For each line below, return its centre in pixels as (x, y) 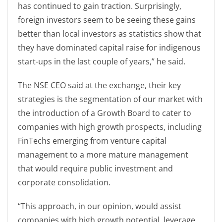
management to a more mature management (103, 155)
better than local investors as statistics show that (110, 34)
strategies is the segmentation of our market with (110, 99)
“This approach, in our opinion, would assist (100, 206)
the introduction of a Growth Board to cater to (105, 113)
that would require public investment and (95, 168)
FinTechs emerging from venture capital (92, 141)
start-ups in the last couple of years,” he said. (102, 61)
